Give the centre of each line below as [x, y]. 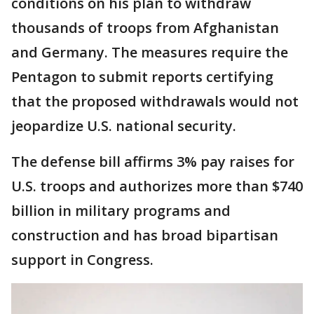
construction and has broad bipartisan [145, 235]
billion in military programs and [121, 211]
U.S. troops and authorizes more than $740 [157, 186]
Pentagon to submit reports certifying [142, 77]
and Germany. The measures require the [150, 52]
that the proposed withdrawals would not [155, 101]
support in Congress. [82, 260]
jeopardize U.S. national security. [124, 126]
